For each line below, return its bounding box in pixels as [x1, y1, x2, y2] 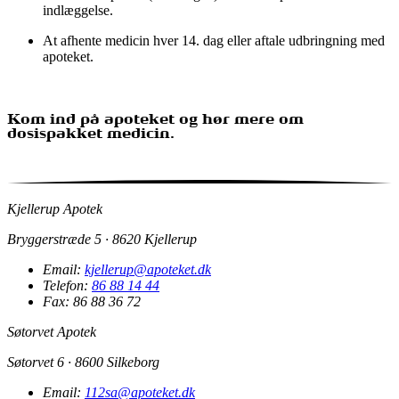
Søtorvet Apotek [7, 324, 96, 340]
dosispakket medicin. [7, 128, 175, 142]
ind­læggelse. [43, 2, 113, 18]
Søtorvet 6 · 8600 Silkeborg [7, 354, 159, 370]
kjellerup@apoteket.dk [85, 262, 211, 278]
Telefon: [43, 278, 92, 294]
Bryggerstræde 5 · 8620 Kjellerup [7, 232, 197, 248]
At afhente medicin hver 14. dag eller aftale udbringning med [43, 32, 385, 48]
